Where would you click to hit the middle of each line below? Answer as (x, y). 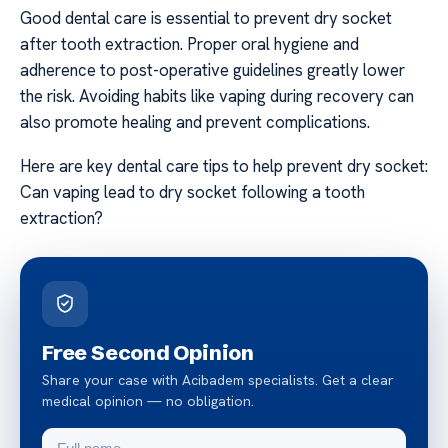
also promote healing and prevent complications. (195, 121)
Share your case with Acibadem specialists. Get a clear (218, 380)
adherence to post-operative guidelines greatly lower (212, 69)
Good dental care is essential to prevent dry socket (206, 17)
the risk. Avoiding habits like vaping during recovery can (217, 95)
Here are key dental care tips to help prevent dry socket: (224, 166)
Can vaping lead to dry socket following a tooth (192, 192)
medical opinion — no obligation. (148, 401)
